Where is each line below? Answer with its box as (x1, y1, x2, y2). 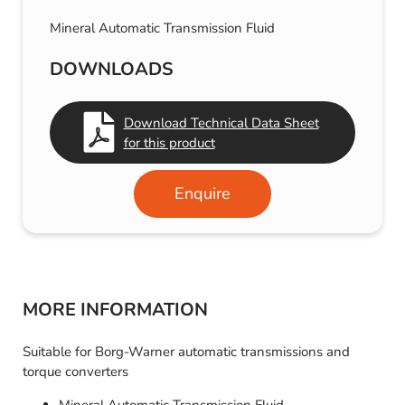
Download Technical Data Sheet (123, 113, 319, 132)
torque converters (23, 363, 128, 381)
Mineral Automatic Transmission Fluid (50, 19, 275, 38)
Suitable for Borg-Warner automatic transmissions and (23, 343, 350, 362)
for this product (123, 133, 215, 152)
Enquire (174, 183, 231, 205)
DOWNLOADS (50, 57, 174, 82)
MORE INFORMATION (23, 297, 208, 323)
